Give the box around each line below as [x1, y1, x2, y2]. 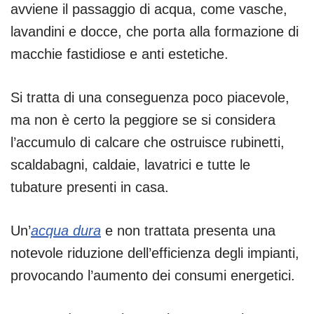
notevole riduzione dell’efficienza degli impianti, [11, 245, 299, 261]
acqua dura [31, 222, 101, 238]
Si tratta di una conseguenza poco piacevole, [11, 89, 289, 105]
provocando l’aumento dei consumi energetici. [11, 267, 295, 283]
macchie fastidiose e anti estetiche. [11, 46, 228, 62]
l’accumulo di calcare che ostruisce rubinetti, [11, 134, 285, 150]
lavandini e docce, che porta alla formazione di [11, 23, 299, 39]
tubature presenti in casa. [11, 179, 169, 195]
